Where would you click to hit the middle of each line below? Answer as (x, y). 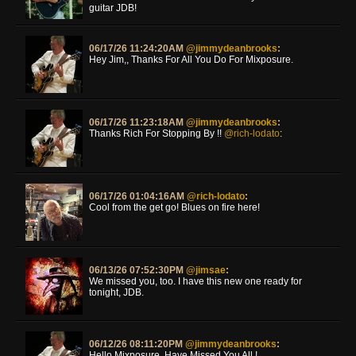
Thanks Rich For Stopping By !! (157, 133)
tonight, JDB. (116, 292)
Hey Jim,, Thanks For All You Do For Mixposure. (191, 59)
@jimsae (206, 270)
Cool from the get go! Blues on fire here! (174, 207)
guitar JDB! (113, 8)
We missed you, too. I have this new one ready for (195, 281)
